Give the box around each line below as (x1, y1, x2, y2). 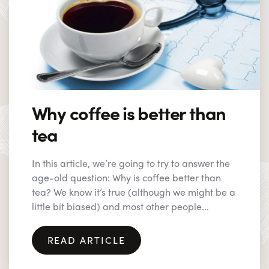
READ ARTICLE (47, 232, 125, 247)
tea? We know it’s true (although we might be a (31, 184, 235, 199)
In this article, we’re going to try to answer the (31, 156, 230, 170)
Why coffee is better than (31, 98, 226, 125)
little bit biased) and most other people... (31, 199, 209, 213)
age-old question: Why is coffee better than (31, 170, 221, 184)
